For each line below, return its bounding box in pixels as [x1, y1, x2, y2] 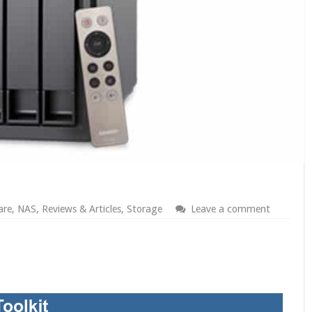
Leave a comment [190, 203, 270, 214]
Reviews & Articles [41, 203, 121, 214]
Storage [126, 203, 162, 214]
